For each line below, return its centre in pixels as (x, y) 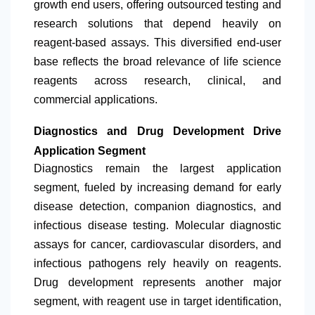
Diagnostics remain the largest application (157, 169)
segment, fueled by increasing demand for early (157, 188)
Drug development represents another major (157, 283)
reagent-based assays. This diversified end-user (157, 43)
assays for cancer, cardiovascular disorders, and (157, 245)
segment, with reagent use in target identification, (157, 302)
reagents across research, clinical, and (157, 81)
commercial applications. (96, 100)
